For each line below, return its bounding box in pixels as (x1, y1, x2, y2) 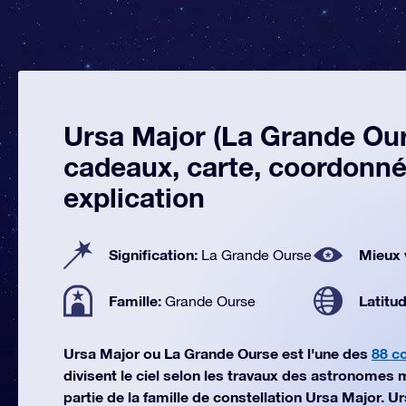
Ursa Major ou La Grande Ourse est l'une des (63, 344, 372, 362)
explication (63, 181, 205, 214)
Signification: (109, 246, 201, 263)
